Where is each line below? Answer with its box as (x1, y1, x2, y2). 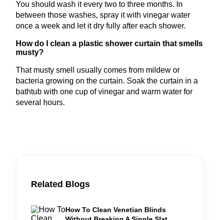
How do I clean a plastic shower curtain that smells (16, 39, 203, 48)
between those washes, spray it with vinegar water (16, 11, 190, 20)
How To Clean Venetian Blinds (65, 206, 166, 214)
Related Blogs (31, 179, 90, 190)
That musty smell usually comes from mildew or (16, 66, 180, 75)
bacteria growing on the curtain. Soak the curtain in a (16, 77, 198, 85)
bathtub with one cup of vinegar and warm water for (16, 87, 192, 96)
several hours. (16, 98, 65, 107)
